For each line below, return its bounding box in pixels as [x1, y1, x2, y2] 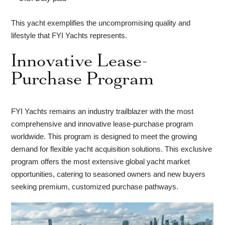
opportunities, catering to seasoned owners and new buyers [11, 170, 206, 179]
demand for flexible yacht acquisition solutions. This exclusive [11, 145, 212, 154]
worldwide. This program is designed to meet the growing [11, 132, 197, 141]
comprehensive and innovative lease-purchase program [11, 120, 194, 129]
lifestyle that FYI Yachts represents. [11, 31, 128, 40]
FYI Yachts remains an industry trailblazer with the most [11, 107, 194, 116]
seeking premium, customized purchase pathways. [11, 182, 179, 191]
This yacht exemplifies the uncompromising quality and [11, 19, 191, 28]
